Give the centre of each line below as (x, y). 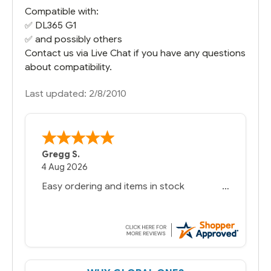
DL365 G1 (56, 25)
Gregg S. (61, 155)
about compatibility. (68, 67)
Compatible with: (62, 11)
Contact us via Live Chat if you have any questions (135, 53)
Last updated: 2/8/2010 (76, 93)
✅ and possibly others (73, 39)
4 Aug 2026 (65, 167)
